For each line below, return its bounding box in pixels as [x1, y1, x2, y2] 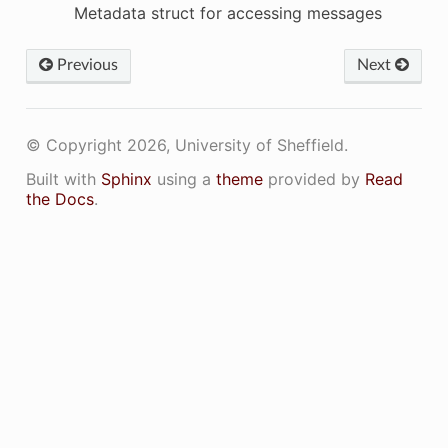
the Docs [25, 188, 94, 209]
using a [151, 168, 216, 189]
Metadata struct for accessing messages [73, 2, 382, 23]
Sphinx [100, 168, 152, 189]
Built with [25, 168, 101, 189]
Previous [52, 56, 118, 73]
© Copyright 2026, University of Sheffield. [25, 134, 348, 155]
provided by [262, 168, 365, 189]
